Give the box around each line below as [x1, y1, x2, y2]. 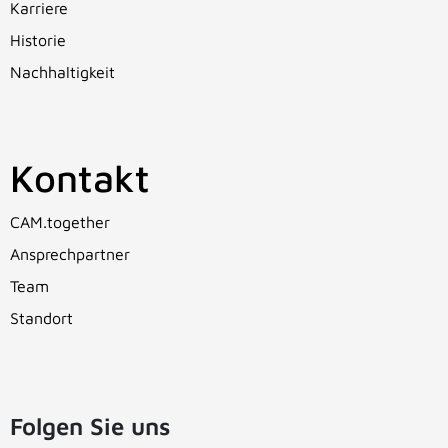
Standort [10, 308, 73, 327]
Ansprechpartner [10, 244, 130, 263]
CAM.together [10, 212, 110, 231]
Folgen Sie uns [10, 411, 170, 440]
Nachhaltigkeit [10, 63, 115, 82]
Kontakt [10, 154, 150, 200]
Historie [10, 31, 66, 50]
